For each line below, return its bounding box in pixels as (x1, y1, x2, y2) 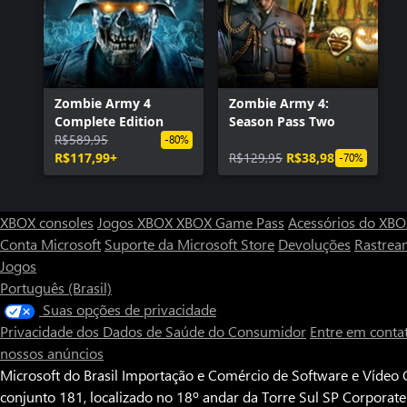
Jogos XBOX (97, 213, 176, 232)
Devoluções (278, 234, 351, 253)
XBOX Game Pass (176, 213, 284, 232)
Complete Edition (55, 113, 164, 130)
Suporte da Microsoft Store (104, 234, 274, 253)
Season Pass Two (229, 113, 335, 130)
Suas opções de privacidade (43, 300, 216, 319)
